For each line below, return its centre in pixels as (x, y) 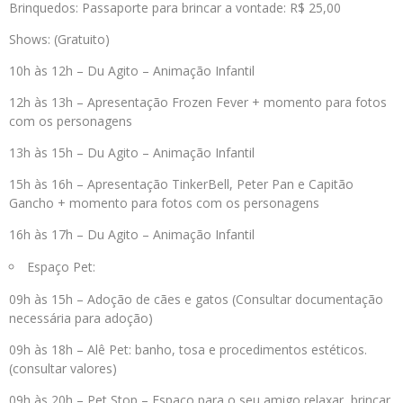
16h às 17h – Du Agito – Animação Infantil (132, 234)
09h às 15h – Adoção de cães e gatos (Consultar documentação (196, 299)
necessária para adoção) (81, 318)
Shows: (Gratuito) (59, 39)
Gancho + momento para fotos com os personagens (164, 203)
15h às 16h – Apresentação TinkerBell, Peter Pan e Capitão (181, 184)
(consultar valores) (63, 368)
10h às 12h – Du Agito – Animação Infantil (132, 71)
